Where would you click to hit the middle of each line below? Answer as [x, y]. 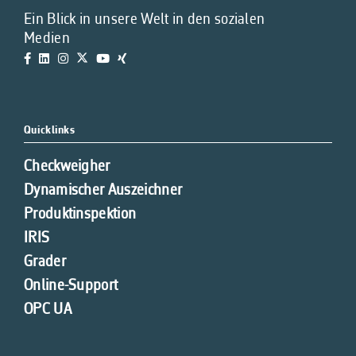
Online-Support [71, 286]
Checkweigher [67, 166]
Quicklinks [50, 130]
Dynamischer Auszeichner [103, 190]
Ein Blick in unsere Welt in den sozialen [145, 20]
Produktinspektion [80, 214]
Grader [45, 262]
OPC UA [48, 310]
